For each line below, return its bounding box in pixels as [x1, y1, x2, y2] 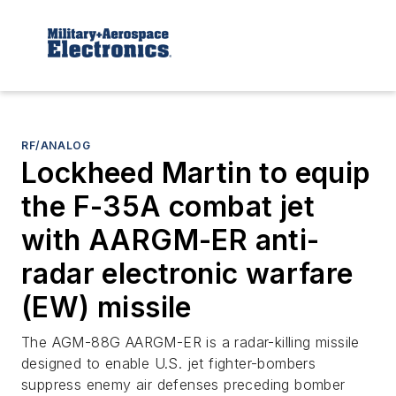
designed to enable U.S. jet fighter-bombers [21, 354, 316, 372]
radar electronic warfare [21, 255, 354, 291]
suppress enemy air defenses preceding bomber [21, 375, 346, 393]
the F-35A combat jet [21, 188, 315, 224]
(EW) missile [21, 289, 192, 324]
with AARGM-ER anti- [21, 222, 320, 257]
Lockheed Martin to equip [21, 155, 371, 190]
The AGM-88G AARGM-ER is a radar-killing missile [21, 332, 360, 351]
